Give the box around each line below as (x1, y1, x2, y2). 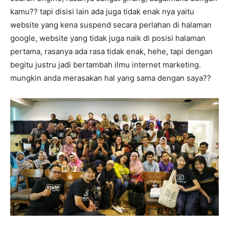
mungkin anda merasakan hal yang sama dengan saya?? (10, 73, 211, 83)
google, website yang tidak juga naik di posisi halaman (10, 33, 205, 43)
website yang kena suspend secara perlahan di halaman (10, 20, 212, 30)
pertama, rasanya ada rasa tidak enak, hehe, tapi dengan (10, 47, 213, 57)
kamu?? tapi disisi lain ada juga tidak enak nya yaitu (10, 7, 194, 17)
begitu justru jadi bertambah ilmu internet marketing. (10, 60, 201, 70)
